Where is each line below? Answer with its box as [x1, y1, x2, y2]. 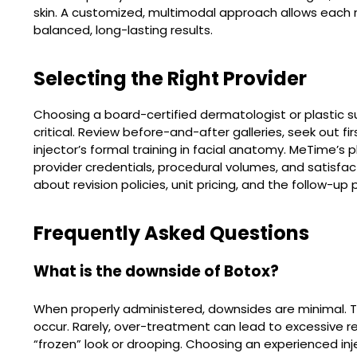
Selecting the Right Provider [33, 65, 307, 92]
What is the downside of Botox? [33, 261, 279, 282]
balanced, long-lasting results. [33, 22, 213, 38]
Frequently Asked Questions [33, 220, 309, 246]
